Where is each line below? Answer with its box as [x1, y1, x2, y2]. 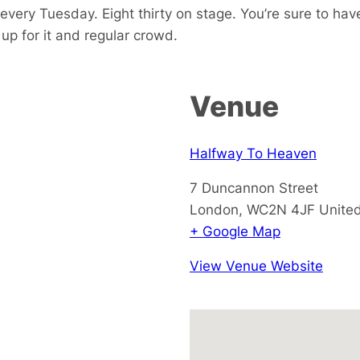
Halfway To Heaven [190, 144, 317, 162]
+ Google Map [190, 222, 280, 239]
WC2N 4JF [247, 200, 315, 218]
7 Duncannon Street [190, 178, 318, 196]
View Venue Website [190, 256, 323, 274]
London [190, 200, 239, 218]
